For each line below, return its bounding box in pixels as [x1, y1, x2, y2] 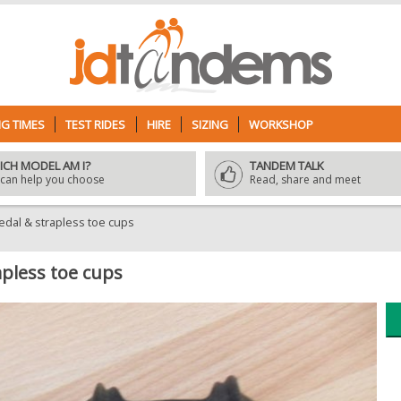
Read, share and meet [250, 172, 361, 187]
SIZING [191, 116, 228, 132]
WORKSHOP [249, 116, 314, 132]
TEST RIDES [65, 116, 126, 132]
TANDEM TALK [250, 158, 324, 174]
